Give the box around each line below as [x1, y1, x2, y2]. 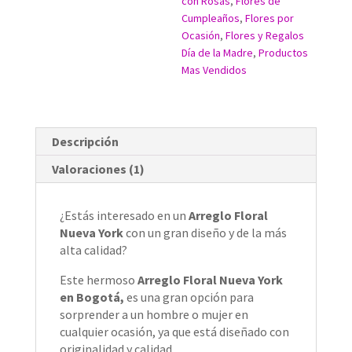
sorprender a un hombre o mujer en [59, 306, 248, 323]
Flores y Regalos [225, 28, 305, 43]
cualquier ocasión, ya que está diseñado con [59, 324, 289, 340]
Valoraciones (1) [51, 161, 145, 178]
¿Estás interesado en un [59, 207, 189, 224]
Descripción [51, 134, 119, 150]
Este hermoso [59, 272, 137, 288]
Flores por [245, 11, 295, 26]
